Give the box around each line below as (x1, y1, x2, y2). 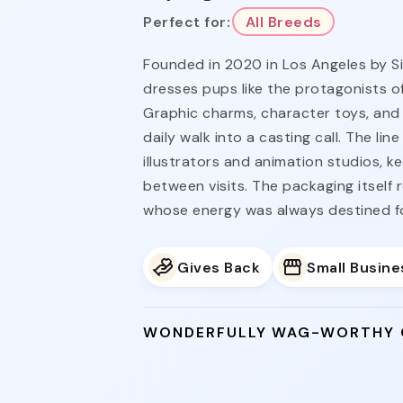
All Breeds (245, 12, 322, 31)
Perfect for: (143, 12, 231, 31)
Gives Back (177, 257, 261, 277)
